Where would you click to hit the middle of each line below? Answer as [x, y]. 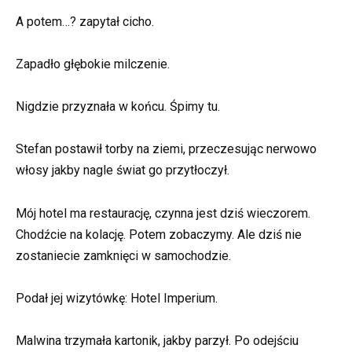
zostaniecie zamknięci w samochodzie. [123, 255]
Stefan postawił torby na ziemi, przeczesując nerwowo [166, 149]
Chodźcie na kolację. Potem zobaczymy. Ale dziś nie [159, 234]
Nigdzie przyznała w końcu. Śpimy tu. [118, 107]
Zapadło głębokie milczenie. [93, 64]
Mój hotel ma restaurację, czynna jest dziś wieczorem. [163, 213]
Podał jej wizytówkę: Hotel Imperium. [117, 298]
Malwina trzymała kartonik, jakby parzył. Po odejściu [157, 341]
